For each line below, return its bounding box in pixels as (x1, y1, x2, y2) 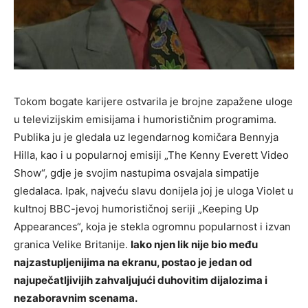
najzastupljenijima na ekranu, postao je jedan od (14, 256, 252, 269)
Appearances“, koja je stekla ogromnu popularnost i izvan (14, 220, 291, 234)
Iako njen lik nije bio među (131, 238, 258, 252)
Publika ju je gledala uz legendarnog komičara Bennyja (14, 131, 278, 144)
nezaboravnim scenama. (14, 291, 137, 305)
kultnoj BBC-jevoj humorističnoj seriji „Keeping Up (14, 202, 258, 216)
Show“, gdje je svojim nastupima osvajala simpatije (14, 166, 259, 180)
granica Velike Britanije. (14, 238, 131, 252)
